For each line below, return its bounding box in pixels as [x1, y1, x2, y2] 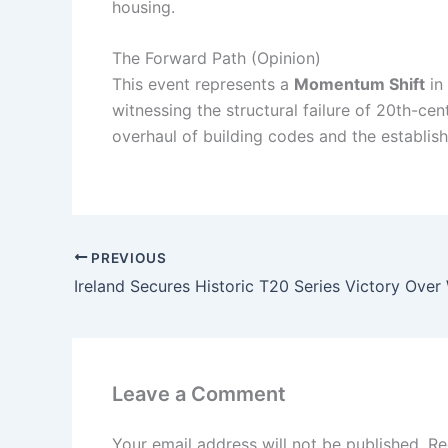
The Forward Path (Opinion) [112, 48, 321, 69]
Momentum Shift [294, 74, 425, 95]
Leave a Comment [112, 382, 286, 407]
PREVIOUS [87, 249, 167, 266]
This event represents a [112, 74, 294, 95]
